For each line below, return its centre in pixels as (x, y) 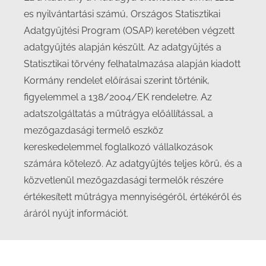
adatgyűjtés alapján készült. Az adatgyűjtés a (123, 47)
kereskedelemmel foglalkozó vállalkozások (118, 147)
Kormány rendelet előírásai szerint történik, (117, 80)
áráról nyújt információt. (76, 213)
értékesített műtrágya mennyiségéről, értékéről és (133, 197)
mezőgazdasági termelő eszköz (94, 130)
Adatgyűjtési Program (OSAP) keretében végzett (129, 31)
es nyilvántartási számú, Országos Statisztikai (122, 14)
